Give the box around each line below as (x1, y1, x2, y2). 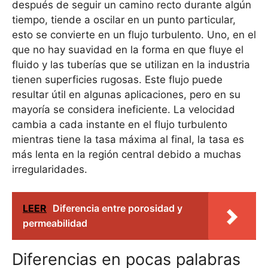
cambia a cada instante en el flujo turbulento (12, 118, 227, 130)
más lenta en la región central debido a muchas (12, 148, 241, 160)
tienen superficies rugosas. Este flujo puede (12, 73, 223, 86)
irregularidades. (12, 163, 87, 175)
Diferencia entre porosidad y (53, 202, 182, 215)
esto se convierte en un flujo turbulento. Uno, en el (12, 28, 256, 41)
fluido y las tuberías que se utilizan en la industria (12, 58, 250, 71)
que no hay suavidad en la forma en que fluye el (12, 43, 243, 56)
